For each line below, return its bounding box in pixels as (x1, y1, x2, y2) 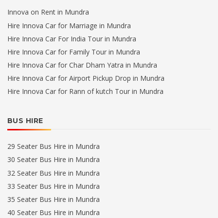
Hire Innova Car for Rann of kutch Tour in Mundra (7, 87, 163, 96)
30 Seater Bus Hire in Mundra (7, 155, 100, 164)
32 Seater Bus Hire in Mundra (7, 168, 100, 178)
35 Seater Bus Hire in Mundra (7, 194, 100, 204)
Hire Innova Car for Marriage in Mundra (7, 20, 131, 30)
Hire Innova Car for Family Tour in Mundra (7, 47, 140, 56)
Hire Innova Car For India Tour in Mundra (7, 34, 136, 43)
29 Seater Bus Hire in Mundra (7, 142, 100, 151)
